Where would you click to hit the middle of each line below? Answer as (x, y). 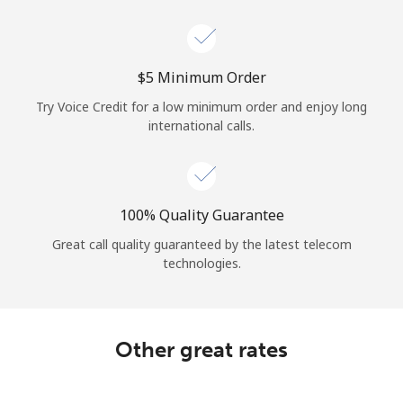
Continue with (201, 99)
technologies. (201, 263)
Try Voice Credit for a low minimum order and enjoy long (201, 106)
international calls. (201, 125)
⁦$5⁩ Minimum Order (201, 77)
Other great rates (201, 349)
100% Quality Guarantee (201, 215)
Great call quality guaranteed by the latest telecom (201, 244)
